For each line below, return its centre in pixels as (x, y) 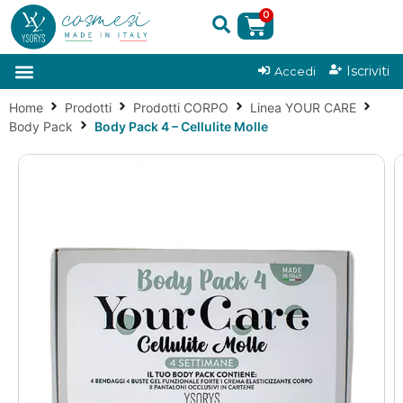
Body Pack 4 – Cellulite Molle (181, 127)
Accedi (295, 72)
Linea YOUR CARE (303, 108)
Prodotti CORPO (181, 108)
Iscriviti (368, 72)
